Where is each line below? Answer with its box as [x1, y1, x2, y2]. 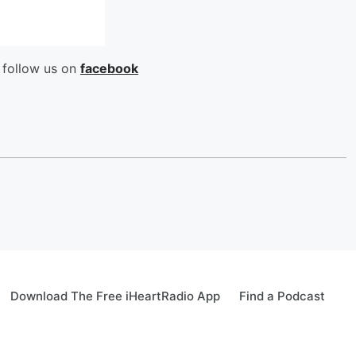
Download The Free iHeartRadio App [10, 288, 220, 304]
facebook [80, 60, 138, 76]
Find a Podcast [239, 288, 325, 304]
